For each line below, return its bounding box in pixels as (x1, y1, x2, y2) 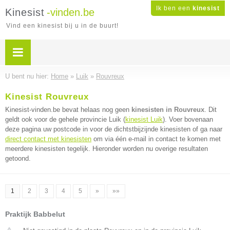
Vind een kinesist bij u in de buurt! (6, 22, 119, 29)
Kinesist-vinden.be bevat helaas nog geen (5, 106, 131, 113)
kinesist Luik (125, 116, 163, 123)
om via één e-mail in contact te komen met (91, 135, 221, 143)
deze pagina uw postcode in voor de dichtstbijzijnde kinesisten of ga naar (5, 125, 222, 133)
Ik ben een (156, 5, 193, 12)
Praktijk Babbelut (5, 210, 65, 218)
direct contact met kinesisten (5, 135, 91, 143)
